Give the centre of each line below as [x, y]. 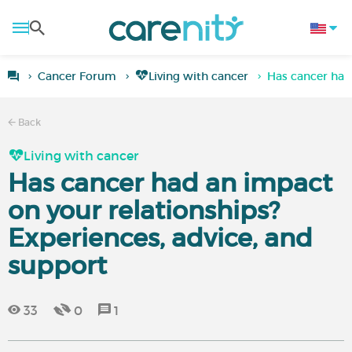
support [57, 266]
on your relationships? [144, 211]
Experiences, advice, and [160, 238]
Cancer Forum [77, 76]
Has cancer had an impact [170, 183]
